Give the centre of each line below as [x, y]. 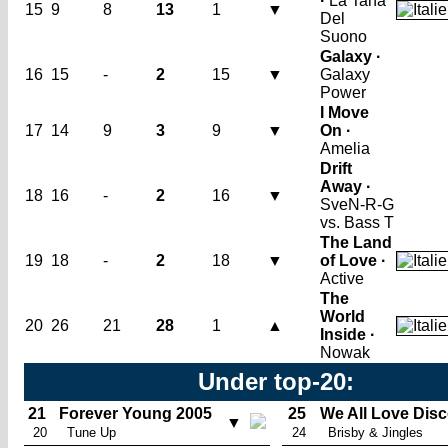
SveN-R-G [357, 204]
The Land [356, 242]
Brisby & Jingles [375, 432]
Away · [345, 186]
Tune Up [91, 432]
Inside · [347, 334]
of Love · [353, 260]
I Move [344, 112]
